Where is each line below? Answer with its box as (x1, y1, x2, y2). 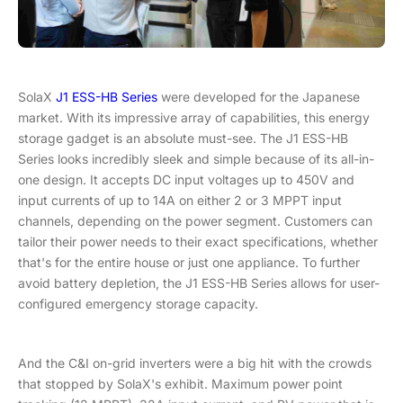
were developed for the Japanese (157, 89, 360, 104)
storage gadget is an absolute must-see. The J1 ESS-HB (18, 130, 348, 146)
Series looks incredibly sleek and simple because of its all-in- (18, 151, 374, 166)
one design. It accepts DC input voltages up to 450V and (18, 172, 354, 187)
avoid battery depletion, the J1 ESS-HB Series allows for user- (18, 275, 380, 291)
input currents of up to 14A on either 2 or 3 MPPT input (18, 193, 342, 208)
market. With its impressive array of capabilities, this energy (18, 110, 370, 125)
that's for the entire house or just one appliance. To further (18, 255, 360, 270)
